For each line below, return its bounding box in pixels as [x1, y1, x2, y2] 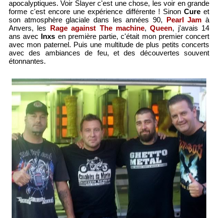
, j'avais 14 [172, 24, 210, 33]
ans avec [8, 32, 41, 41]
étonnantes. [8, 57, 46, 66]
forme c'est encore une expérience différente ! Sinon [8, 7, 184, 16]
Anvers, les [8, 24, 50, 33]
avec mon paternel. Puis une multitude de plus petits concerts [8, 40, 210, 49]
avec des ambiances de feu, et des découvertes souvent [8, 49, 210, 57]
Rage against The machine [50, 24, 145, 33]
